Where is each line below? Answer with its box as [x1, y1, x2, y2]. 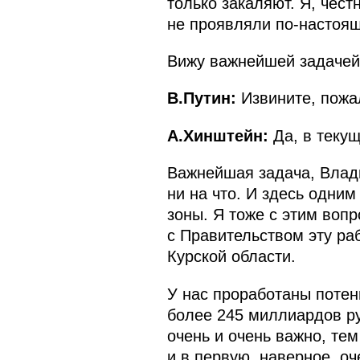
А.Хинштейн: [166, 126, 268, 145]
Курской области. [166, 247, 296, 266]
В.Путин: [166, 89, 236, 108]
